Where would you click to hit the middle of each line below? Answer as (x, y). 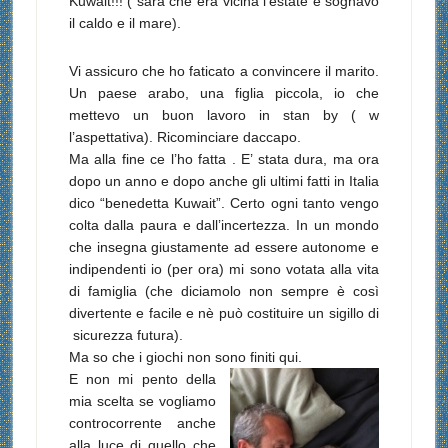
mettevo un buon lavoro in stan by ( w (224, 115)
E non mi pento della (142, 379)
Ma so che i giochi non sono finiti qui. (185, 357)
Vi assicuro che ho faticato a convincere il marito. (224, 71)
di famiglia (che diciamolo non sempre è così (224, 291)
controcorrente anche (142, 423)
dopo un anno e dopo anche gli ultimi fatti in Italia (224, 181)
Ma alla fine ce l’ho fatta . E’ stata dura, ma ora (224, 159)
